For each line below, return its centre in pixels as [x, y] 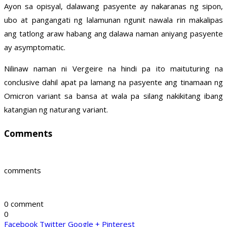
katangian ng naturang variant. [56, 110]
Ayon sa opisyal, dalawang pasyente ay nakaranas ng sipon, [113, 6]
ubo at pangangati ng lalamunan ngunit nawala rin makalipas [113, 20]
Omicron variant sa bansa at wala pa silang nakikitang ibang [113, 96]
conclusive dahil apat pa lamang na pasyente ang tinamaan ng [113, 82]
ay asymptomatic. [35, 47]
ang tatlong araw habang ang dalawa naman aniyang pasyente [113, 34]
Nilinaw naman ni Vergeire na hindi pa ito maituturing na [113, 69]
